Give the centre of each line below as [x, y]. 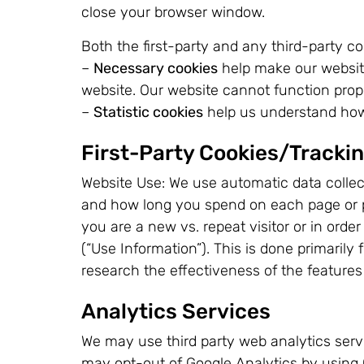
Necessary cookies [156, 68]
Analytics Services [176, 312]
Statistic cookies [148, 112]
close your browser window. [173, 13]
